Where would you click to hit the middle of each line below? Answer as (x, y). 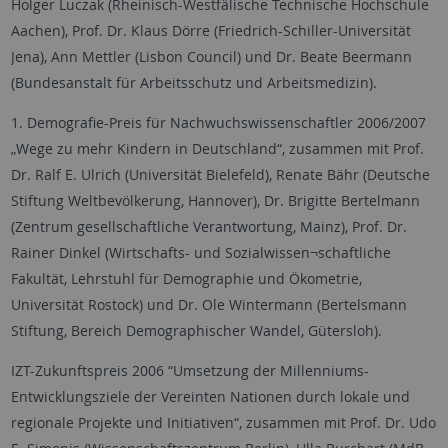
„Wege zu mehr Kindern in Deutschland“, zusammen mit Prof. (217, 148)
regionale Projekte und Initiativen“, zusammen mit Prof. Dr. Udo (223, 422)
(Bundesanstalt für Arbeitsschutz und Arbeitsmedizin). (193, 82)
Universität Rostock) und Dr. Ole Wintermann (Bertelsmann (208, 304)
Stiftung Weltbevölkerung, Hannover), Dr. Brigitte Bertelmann (215, 200)
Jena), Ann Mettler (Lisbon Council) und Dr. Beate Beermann (211, 56)
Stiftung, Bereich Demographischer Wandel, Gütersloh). (196, 330)
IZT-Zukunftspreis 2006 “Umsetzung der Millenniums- (189, 370)
